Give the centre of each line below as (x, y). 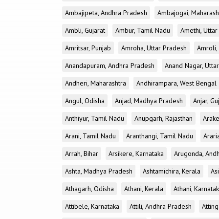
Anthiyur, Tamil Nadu (95, 118)
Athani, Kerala (144, 189)
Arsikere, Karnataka (136, 153)
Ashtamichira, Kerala (172, 171)
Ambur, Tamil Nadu (143, 30)
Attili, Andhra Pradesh (161, 206)
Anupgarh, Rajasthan (164, 118)
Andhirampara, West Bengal (176, 83)
